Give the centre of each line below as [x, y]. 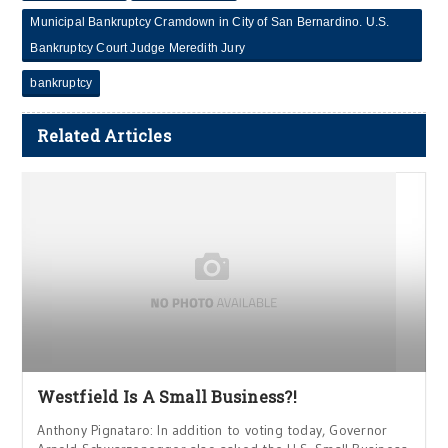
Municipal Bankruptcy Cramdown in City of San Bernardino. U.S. [210, 21]
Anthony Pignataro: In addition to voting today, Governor [212, 429]
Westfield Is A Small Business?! [167, 396]
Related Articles [104, 135]
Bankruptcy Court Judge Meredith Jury [137, 47]
